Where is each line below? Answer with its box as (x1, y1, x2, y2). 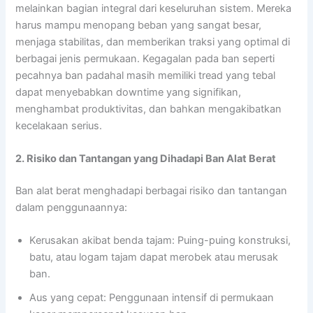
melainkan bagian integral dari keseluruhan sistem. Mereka (15, 1, 292, 15)
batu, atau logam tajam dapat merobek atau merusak (29, 251, 279, 264)
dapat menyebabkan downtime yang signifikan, (15, 85, 242, 99)
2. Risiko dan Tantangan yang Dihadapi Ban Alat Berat (15, 152, 277, 165)
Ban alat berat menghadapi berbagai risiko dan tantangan (15, 184, 288, 197)
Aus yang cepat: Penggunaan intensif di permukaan (29, 291, 275, 305)
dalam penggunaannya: (15, 201, 128, 214)
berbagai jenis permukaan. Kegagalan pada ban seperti (15, 52, 275, 65)
